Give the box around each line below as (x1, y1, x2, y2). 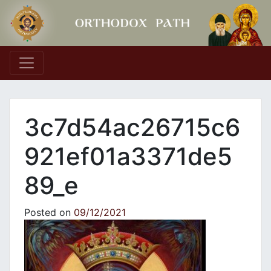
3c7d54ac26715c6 (24, 113, 240, 143)
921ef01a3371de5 (24, 142, 232, 172)
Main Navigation (9, 61, 157, 85)
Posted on (24, 206, 74, 219)
